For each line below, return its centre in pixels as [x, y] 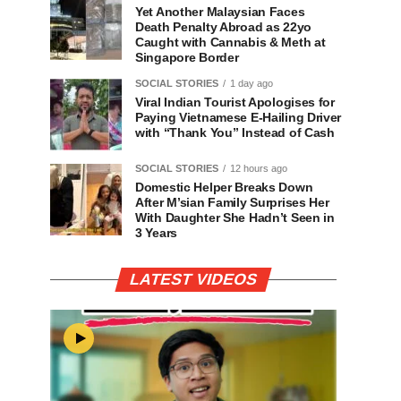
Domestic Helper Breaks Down [224, 187]
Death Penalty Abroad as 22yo [223, 27]
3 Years [156, 233]
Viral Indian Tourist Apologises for [235, 102]
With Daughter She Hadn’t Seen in [235, 218]
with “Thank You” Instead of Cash [235, 132]
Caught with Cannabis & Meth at [230, 42]
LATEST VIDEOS [193, 279]
